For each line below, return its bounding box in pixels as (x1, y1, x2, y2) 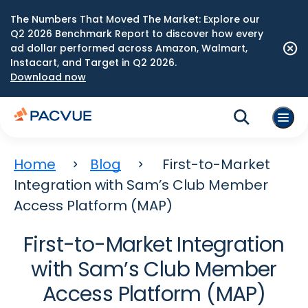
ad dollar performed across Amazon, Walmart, (10, 41, 247, 55)
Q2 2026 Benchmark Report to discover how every (10, 27, 263, 41)
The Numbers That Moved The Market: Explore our (10, 12, 260, 26)
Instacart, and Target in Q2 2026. (10, 56, 177, 69)
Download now (10, 70, 86, 84)
